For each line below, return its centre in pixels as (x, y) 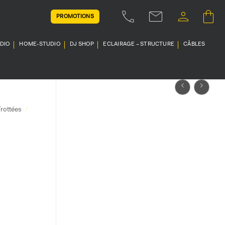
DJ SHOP (82, 44)
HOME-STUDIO (40, 44)
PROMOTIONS (75, 17)
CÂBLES (194, 44)
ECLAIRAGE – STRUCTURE (139, 44)
